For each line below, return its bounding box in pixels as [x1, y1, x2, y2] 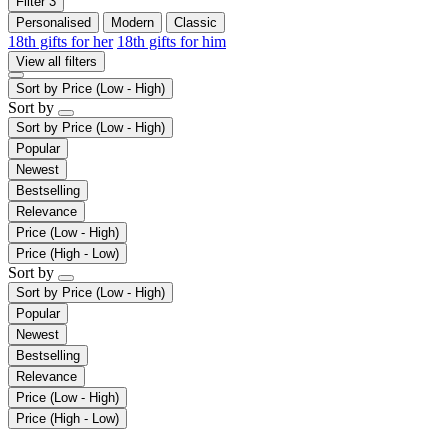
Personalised [16, 14, 91, 30]
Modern [111, 14, 154, 30]
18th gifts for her [8, 32, 113, 50]
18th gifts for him [117, 32, 226, 50]
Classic [174, 14, 217, 30]
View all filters [16, 53, 97, 69]
